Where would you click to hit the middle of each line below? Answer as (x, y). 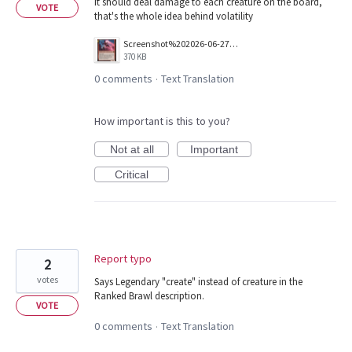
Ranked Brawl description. (149, 296)
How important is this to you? (162, 121)
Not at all (132, 150)
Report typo (123, 259)
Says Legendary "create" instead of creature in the (198, 282)
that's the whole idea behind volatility (174, 16)
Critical (132, 175)
